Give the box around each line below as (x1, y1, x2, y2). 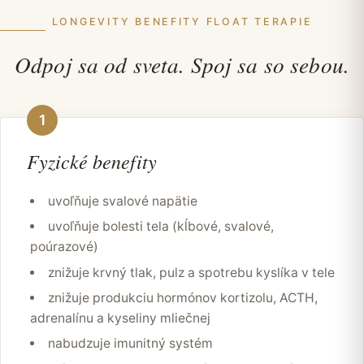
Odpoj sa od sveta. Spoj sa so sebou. (15, 49, 349, 79)
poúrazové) (30, 239, 98, 255)
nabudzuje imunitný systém (47, 336, 213, 352)
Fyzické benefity (27, 147, 157, 174)
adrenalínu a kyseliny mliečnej (30, 310, 210, 326)
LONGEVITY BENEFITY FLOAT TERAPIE (51, 15, 313, 28)
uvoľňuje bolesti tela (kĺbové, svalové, (47, 219, 274, 235)
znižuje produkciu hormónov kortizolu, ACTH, (47, 289, 318, 305)
